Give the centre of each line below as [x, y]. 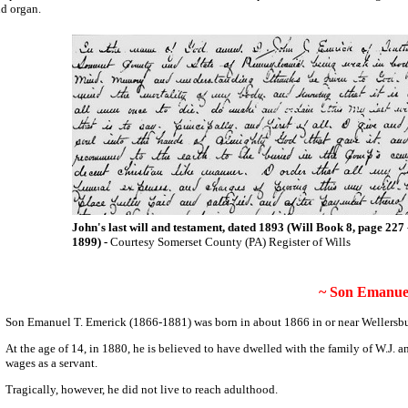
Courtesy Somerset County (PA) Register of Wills [230, 242]
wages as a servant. [51, 363]
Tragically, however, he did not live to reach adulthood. [142, 389]
